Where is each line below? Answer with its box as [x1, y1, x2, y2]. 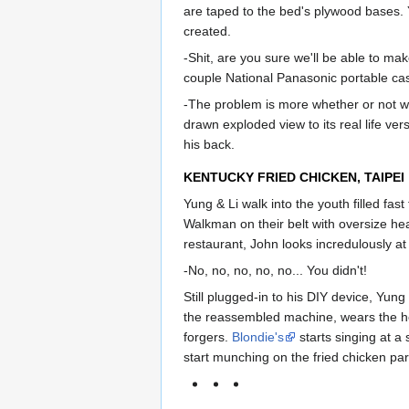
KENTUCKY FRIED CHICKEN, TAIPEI [184, 169, 404, 184]
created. [184, 23, 231, 38]
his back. [184, 136, 235, 152]
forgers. [184, 329, 232, 344]
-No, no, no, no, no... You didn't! [184, 262, 367, 278]
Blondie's [232, 329, 284, 344]
